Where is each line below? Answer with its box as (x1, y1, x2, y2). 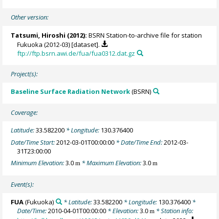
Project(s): (11, 69, 38, 79)
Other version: (11, 13, 49, 22)
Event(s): (11, 179, 34, 189)
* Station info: (154, 206, 194, 216)
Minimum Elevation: (11, 158, 66, 168)
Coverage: (11, 108, 38, 117)
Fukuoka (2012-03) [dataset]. (17, 40, 102, 49)
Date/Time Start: (11, 137, 57, 147)
